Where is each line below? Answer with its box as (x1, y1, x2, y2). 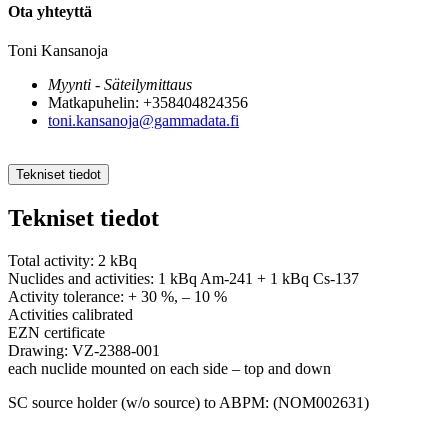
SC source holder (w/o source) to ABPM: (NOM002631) (8, 393, 369, 411)
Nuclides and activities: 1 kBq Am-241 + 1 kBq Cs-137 (8, 269, 359, 287)
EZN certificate (8, 323, 105, 341)
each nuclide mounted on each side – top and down (8, 359, 331, 377)
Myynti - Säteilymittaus (48, 75, 192, 93)
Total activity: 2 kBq (8, 251, 137, 269)
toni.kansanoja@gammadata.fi (48, 111, 239, 129)
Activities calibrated (8, 305, 133, 323)
